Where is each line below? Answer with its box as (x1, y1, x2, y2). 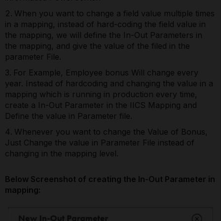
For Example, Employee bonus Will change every (13, 68, 198, 78)
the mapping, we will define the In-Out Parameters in (5, 30, 202, 40)
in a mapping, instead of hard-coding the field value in (5, 19, 206, 30)
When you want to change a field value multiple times (14, 8, 215, 19)
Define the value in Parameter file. (5, 111, 132, 121)
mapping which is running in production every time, (5, 89, 197, 100)
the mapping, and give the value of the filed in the (5, 41, 190, 51)
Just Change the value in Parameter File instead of (5, 138, 194, 148)
